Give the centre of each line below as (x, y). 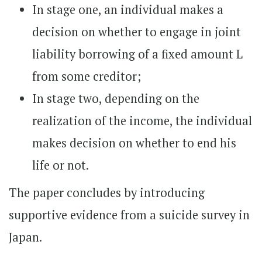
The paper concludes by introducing (107, 193)
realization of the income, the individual (142, 121)
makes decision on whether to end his (134, 143)
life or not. (61, 165)
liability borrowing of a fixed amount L (137, 54)
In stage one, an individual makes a (128, 10)
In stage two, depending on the (116, 99)
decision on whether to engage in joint (137, 32)
